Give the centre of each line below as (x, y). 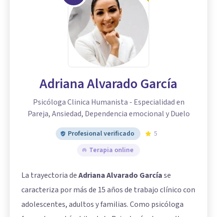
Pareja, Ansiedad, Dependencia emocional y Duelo (108, 114)
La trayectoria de (50, 175)
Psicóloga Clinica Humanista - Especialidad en (108, 102)
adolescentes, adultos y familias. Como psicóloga (102, 204)
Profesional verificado (101, 134)
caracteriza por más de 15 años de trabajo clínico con (108, 190)
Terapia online (111, 150)
